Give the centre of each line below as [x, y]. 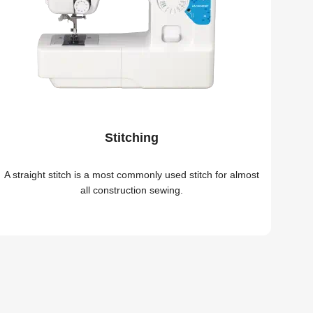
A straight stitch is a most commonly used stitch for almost [131, 174]
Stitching [131, 137]
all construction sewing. [131, 190]
